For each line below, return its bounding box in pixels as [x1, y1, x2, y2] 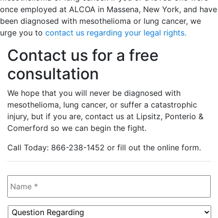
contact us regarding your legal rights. [45, 27, 186, 37]
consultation [7, 64, 99, 83]
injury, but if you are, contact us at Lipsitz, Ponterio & [7, 111, 203, 121]
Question [7, 205, 42, 215]
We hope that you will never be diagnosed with [7, 88, 181, 98]
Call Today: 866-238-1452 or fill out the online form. [7, 142, 201, 152]
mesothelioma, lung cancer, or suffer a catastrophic [7, 99, 197, 109]
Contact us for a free [7, 45, 159, 65]
